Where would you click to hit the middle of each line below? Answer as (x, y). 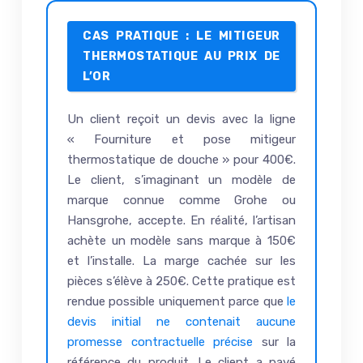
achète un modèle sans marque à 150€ (181, 241)
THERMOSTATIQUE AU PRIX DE (181, 57)
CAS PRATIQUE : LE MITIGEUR (181, 36)
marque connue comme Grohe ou (181, 201)
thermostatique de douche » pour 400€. (181, 160)
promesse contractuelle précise (160, 342)
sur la (274, 342)
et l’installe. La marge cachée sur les (181, 261)
